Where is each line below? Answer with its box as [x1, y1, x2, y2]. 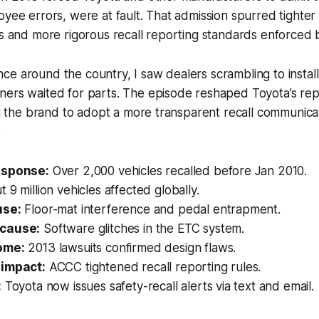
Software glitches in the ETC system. [40, 221, 244, 236]
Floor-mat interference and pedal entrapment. [21, 202, 281, 216]
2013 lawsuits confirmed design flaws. [24, 240, 236, 255]
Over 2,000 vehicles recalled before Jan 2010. [48, 163, 308, 178]
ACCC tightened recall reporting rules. [45, 259, 261, 274]
